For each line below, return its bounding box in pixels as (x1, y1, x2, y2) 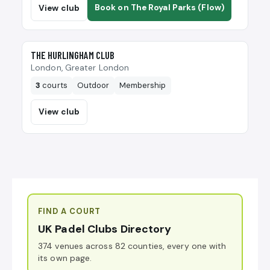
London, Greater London (31, 63, 130, 74)
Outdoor (77, 80, 110, 91)
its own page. (38, 253, 92, 264)
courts (40, 80, 67, 91)
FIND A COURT (38, 206, 101, 217)
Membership (119, 80, 166, 91)
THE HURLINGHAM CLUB (31, 49, 115, 61)
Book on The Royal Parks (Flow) (94, 2, 224, 13)
